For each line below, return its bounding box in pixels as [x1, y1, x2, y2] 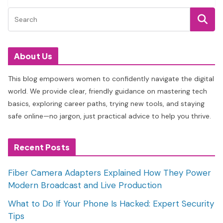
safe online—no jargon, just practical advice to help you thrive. [8, 111, 211, 121]
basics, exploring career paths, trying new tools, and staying [8, 99, 205, 109]
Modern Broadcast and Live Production [8, 180, 162, 191]
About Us [14, 51, 53, 62]
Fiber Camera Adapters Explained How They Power [8, 167, 211, 179]
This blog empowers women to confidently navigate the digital [8, 74, 214, 84]
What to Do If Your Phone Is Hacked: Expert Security [8, 198, 214, 210]
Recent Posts [14, 142, 70, 153]
